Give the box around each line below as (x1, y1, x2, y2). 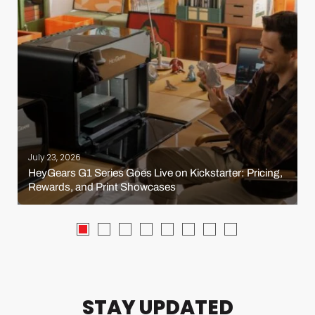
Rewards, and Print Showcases (28, 180, 176, 193)
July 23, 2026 (28, 151, 81, 163)
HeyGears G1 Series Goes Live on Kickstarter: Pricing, (28, 166, 283, 179)
